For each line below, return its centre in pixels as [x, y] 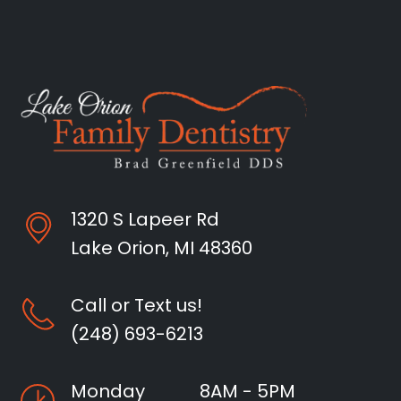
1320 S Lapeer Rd [145, 220]
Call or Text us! [137, 306]
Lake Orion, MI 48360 [162, 248]
